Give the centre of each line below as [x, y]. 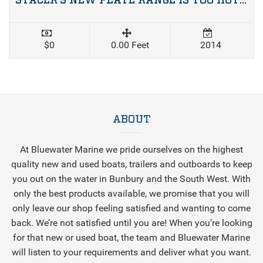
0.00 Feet [130, 45]
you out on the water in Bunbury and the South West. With [131, 178]
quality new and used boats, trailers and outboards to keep [131, 164]
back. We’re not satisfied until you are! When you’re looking [131, 222]
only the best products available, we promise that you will [131, 193]
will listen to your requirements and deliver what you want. [131, 252]
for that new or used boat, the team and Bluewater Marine [131, 237]
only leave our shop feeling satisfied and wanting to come [131, 208]
